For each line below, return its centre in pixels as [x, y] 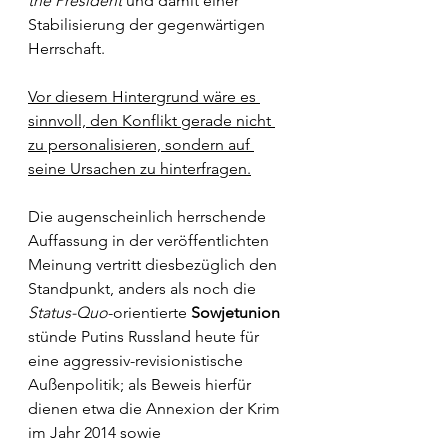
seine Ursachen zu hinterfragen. [139, 168]
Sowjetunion [235, 312]
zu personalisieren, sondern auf [141, 144]
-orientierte [149, 312]
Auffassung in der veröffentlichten [150, 240]
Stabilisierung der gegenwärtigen [148, 24]
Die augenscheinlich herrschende [149, 216]
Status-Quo [68, 312]
